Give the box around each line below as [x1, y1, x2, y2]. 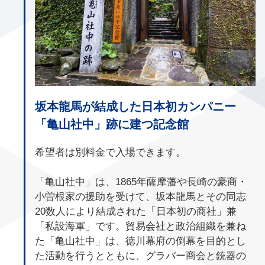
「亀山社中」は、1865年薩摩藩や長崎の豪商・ [35, 175, 247, 188]
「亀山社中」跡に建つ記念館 [35, 117, 189, 131]
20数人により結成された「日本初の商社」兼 [35, 205, 237, 217]
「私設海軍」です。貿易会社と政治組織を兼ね [35, 219, 246, 232]
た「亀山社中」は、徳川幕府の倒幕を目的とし [35, 234, 246, 247]
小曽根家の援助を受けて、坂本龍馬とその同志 [35, 190, 246, 202]
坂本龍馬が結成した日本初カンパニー [35, 99, 236, 113]
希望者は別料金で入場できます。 [35, 146, 186, 158]
